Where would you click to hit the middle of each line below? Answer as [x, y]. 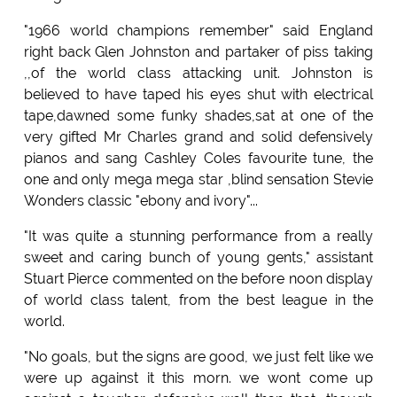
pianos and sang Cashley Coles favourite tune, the [198, 159]
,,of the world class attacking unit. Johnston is [198, 74]
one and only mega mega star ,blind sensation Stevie [198, 180]
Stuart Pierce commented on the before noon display [198, 279]
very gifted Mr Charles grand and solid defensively [198, 137]
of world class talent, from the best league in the [198, 300]
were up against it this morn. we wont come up [198, 378]
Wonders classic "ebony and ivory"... [140, 201]
